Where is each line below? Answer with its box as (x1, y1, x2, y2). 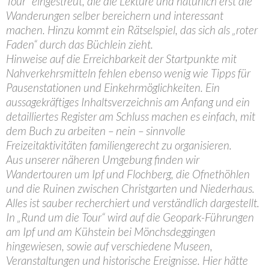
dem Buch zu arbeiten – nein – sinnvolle (6, 124, 186, 138)
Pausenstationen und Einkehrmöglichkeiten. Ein (6, 80, 220, 94)
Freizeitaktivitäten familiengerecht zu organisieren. (6, 138, 232, 152)
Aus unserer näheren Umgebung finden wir (6, 153, 199, 166)
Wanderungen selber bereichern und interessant (6, 8, 223, 22)
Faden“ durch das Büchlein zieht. (6, 37, 153, 51)
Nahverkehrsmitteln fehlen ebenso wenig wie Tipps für (6, 66, 250, 80)
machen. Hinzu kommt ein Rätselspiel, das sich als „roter (6, 23, 258, 37)
